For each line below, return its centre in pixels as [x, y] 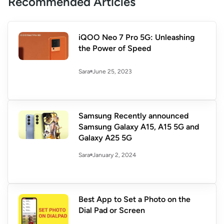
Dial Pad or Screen [112, 210]
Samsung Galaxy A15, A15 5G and [139, 127]
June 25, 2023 [112, 71]
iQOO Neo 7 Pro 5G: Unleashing [137, 37]
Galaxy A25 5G [105, 138]
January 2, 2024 [114, 155]
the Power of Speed [115, 48]
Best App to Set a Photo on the [134, 199]
